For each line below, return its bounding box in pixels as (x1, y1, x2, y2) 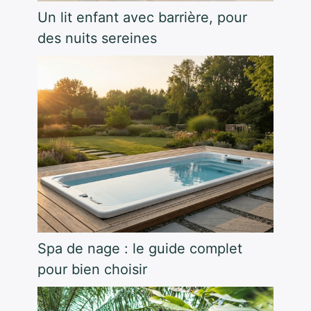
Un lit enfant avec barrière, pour (37, 8, 247, 26)
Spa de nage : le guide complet (37, 239, 242, 257)
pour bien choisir (37, 260, 147, 278)
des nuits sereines (37, 29, 157, 47)
